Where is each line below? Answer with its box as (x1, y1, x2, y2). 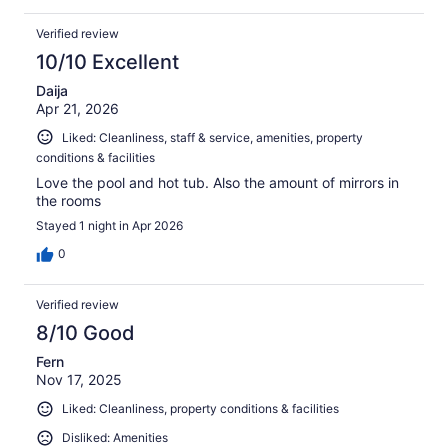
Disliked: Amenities (62, 429, 168, 445)
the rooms (36, 192, 101, 210)
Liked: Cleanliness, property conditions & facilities (62, 401, 339, 417)
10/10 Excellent (36, 49, 179, 74)
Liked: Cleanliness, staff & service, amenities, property (62, 129, 363, 145)
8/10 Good (36, 321, 135, 346)
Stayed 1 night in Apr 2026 (36, 218, 183, 234)
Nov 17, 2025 (36, 371, 122, 389)
